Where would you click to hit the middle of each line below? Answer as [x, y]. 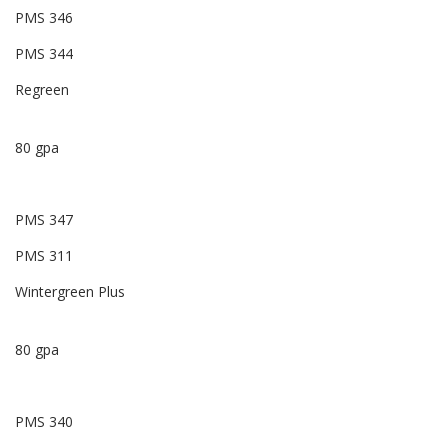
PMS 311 [44, 256]
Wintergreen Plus [70, 292]
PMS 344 [44, 54]
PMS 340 [44, 422]
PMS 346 [44, 18]
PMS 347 [44, 220]
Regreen [42, 90]
